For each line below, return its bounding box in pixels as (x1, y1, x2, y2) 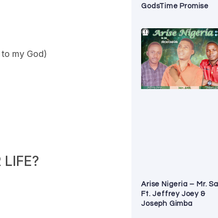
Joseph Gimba (141, 200, 193, 208)
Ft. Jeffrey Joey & (141, 190, 205, 198)
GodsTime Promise (141, 2, 209, 10)
